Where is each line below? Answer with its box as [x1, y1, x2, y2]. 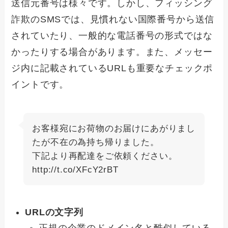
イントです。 [11, 79, 69, 90]
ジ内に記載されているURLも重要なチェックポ [11, 63, 213, 74]
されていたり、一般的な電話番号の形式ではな [11, 31, 213, 41]
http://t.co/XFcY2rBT [32, 165, 119, 175]
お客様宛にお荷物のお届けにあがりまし [32, 124, 195, 134]
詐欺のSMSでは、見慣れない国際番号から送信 [11, 14, 215, 25]
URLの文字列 [25, 207, 83, 218]
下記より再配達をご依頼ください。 [32, 151, 178, 161]
